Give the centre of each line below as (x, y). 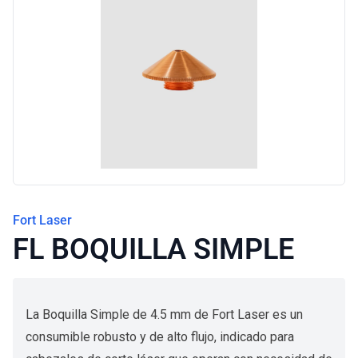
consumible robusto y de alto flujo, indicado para (160, 337)
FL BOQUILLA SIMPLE (153, 249)
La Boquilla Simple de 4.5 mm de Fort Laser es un (164, 314)
